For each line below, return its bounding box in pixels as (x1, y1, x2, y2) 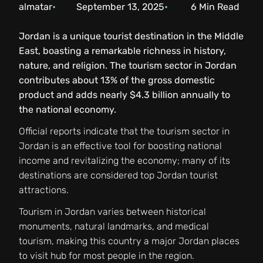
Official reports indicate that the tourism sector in (19, 126, 230, 137)
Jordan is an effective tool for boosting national (19, 140, 222, 151)
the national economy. (19, 104, 116, 115)
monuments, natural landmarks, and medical (19, 221, 209, 232)
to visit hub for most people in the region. (19, 250, 194, 261)
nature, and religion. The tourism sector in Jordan (19, 60, 237, 71)
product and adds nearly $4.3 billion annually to (19, 89, 230, 100)
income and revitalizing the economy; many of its (19, 155, 230, 166)
